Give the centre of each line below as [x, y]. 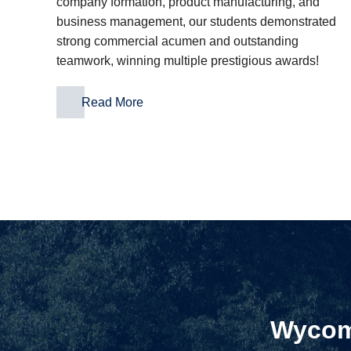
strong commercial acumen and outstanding [177, 41]
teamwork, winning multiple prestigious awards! [188, 61]
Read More [112, 102]
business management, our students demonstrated [196, 22]
